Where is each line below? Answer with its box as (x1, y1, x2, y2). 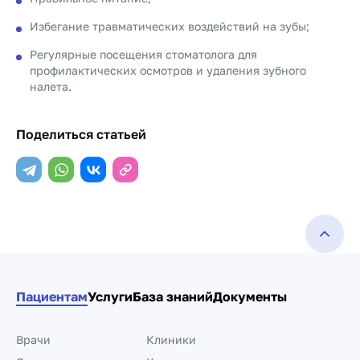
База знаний (133, 288, 213, 305)
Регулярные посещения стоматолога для (30, 47, 257, 61)
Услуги (88, 288, 133, 305)
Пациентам (16, 288, 88, 305)
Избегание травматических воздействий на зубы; (30, 19, 309, 33)
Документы (213, 288, 287, 305)
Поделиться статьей (16, 126, 146, 142)
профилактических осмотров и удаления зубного (30, 63, 306, 77)
